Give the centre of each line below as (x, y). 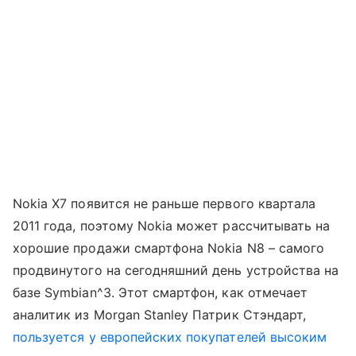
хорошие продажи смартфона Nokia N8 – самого (169, 248)
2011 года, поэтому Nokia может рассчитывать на (172, 225)
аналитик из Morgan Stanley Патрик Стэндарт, (160, 314)
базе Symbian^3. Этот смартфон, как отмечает (161, 292)
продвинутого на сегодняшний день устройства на (176, 270)
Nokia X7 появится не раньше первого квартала (164, 203)
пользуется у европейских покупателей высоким (170, 337)
